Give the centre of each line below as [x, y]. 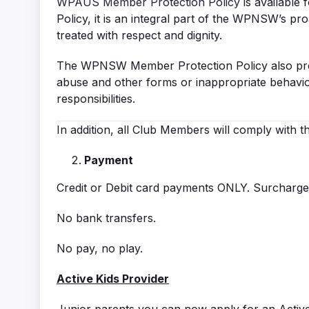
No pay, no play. [100, 249]
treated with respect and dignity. [139, 36]
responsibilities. [96, 99]
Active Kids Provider [113, 279]
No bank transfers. [106, 218]
